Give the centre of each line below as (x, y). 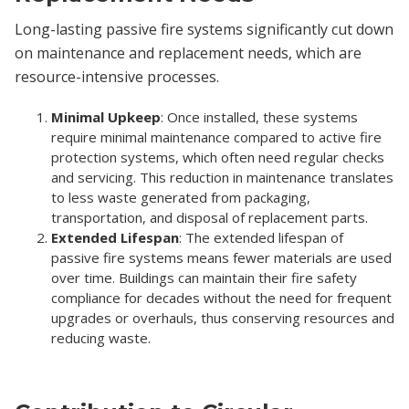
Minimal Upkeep (106, 116)
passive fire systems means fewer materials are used (221, 257)
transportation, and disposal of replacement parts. (210, 217)
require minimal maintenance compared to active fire (216, 136)
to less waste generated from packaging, (181, 197)
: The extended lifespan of (261, 237)
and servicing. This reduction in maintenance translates (222, 177)
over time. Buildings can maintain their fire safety (204, 277)
